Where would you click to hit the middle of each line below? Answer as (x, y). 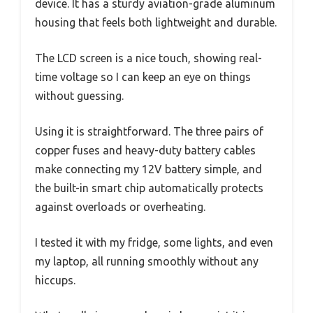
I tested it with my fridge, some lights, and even (154, 243)
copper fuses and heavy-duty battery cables (145, 151)
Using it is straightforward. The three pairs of (149, 132)
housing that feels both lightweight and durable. (156, 23)
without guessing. (79, 96)
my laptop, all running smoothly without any (147, 262)
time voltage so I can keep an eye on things (143, 77)
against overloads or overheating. (120, 207)
